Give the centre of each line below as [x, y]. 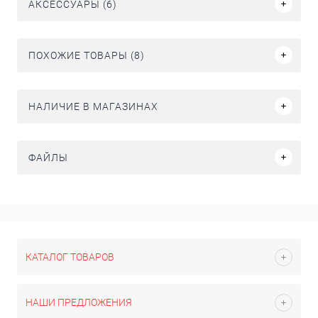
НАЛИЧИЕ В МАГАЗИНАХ [93, 106]
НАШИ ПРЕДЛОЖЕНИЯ [79, 302]
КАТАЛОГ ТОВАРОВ [70, 257]
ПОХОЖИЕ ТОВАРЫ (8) [87, 55]
